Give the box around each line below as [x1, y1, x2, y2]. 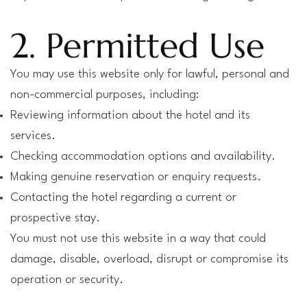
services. [10, 130, 56, 142]
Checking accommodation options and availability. [10, 151, 275, 162]
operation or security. [10, 274, 123, 286]
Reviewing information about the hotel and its [10, 110, 250, 121]
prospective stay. [10, 212, 100, 224]
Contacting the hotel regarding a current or [10, 192, 236, 204]
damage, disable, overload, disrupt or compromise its [10, 254, 288, 265]
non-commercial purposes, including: [10, 89, 199, 101]
